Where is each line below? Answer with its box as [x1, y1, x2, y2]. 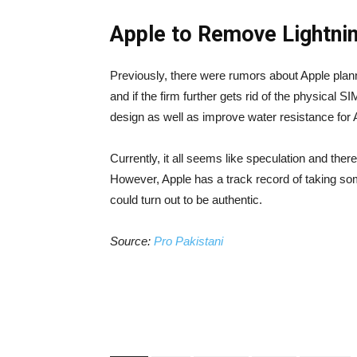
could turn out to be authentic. [110, 193, 265, 206]
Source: [110, 234, 151, 248]
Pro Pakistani [151, 234, 226, 248]
